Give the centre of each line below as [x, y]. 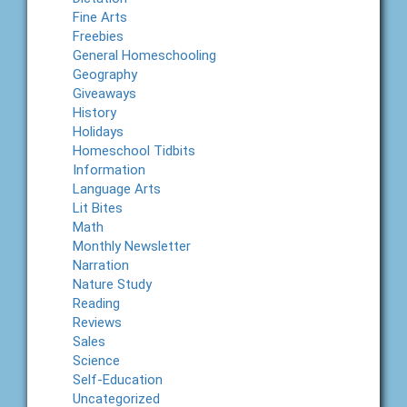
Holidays [98, 132]
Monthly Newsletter [132, 247]
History [94, 113]
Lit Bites [98, 208]
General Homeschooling [144, 56]
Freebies [98, 37]
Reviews [97, 323]
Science [96, 361]
